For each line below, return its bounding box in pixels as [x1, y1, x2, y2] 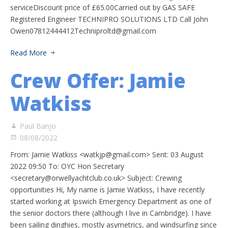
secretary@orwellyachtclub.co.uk [14, 173, 121, 183]
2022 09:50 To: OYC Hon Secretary [10, 161, 124, 171]
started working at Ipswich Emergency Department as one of [10, 196, 211, 206]
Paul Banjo [20, 121, 56, 131]
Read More [10, 48, 47, 58]
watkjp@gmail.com [83, 150, 146, 159]
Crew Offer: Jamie [10, 67, 186, 94]
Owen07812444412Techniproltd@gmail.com [10, 26, 156, 36]
